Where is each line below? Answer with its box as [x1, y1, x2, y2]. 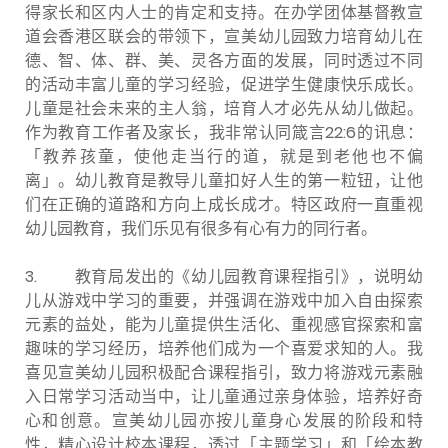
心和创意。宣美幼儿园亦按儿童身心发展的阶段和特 [25, 408, 423, 432]
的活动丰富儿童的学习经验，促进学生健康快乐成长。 [25, 72, 423, 96]
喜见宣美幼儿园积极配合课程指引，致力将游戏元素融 [25, 360, 423, 384]
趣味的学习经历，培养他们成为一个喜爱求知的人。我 [25, 336, 423, 360]
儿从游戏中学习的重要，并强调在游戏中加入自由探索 [25, 288, 423, 312]
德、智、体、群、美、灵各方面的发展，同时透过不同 [25, 48, 423, 72]
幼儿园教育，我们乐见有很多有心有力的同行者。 [25, 216, 377, 240]
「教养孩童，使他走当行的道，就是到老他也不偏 [25, 144, 423, 168]
